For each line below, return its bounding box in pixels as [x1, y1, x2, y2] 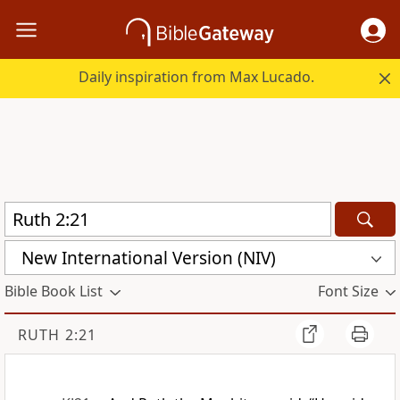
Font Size [317, 281, 379, 302]
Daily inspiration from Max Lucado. [79, 67, 315, 87]
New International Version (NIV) [21, 246, 276, 270]
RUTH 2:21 [18, 325, 96, 346]
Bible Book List [4, 281, 103, 302]
